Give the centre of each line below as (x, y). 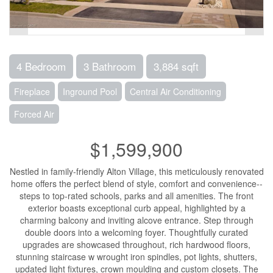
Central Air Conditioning (175, 91)
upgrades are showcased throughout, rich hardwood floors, (136, 244)
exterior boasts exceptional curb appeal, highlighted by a (136, 208)
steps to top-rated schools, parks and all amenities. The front (136, 196)
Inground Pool (90, 91)
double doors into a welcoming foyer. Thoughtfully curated (136, 232)
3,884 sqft (176, 66)
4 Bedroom (41, 66)
